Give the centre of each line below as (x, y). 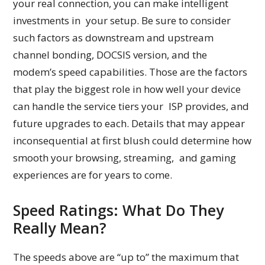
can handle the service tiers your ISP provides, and (131, 106)
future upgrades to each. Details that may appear (129, 124)
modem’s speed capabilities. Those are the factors (130, 72)
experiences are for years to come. (93, 175)
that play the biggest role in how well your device (127, 89)
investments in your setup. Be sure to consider (125, 21)
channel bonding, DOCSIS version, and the (110, 55)
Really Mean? (60, 228)
